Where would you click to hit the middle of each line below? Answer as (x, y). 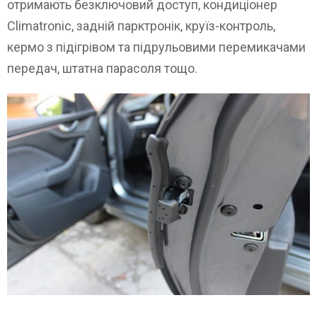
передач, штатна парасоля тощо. (102, 69)
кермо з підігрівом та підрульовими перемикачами (156, 47)
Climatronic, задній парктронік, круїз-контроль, (141, 26)
